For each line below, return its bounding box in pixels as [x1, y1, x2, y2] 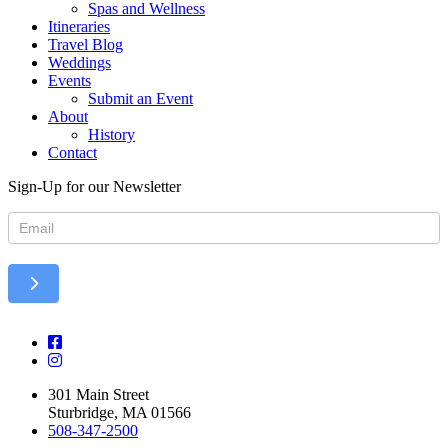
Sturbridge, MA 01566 [48, 403, 191, 421]
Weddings [48, 53, 111, 71]
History [88, 125, 135, 143]
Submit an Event [88, 89, 193, 107]
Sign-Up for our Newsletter [8, 177, 181, 195]
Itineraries [48, 17, 110, 35]
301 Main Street [48, 385, 149, 403]
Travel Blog [48, 35, 123, 53]
